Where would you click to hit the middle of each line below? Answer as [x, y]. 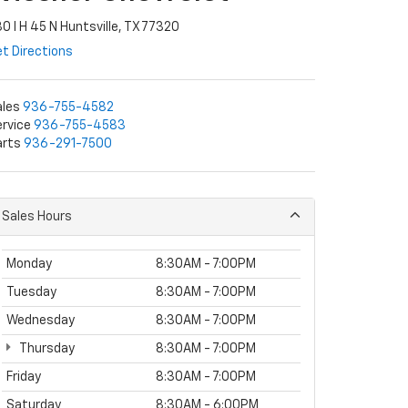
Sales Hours [37, 217]
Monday [29, 264]
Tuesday [31, 292]
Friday [24, 377]
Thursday [46, 349]
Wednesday [41, 321]
